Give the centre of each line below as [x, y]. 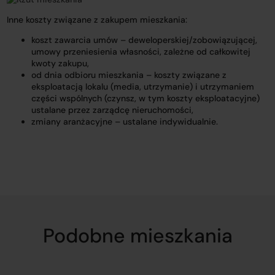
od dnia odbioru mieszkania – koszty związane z [129, 75]
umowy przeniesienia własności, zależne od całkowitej [141, 52]
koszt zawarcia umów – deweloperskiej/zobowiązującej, [145, 40]
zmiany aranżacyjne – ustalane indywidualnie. [125, 122]
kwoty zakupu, [60, 63]
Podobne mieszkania [137, 236]
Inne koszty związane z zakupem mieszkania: [97, 20]
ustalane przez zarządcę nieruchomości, [113, 110]
